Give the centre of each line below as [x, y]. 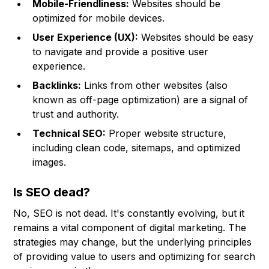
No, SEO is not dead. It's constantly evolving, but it [129, 213]
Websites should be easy [196, 38]
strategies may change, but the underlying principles [133, 242]
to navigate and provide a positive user [121, 52]
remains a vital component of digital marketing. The [130, 228]
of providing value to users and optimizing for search [134, 257]
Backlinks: [57, 86]
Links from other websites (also [155, 86]
